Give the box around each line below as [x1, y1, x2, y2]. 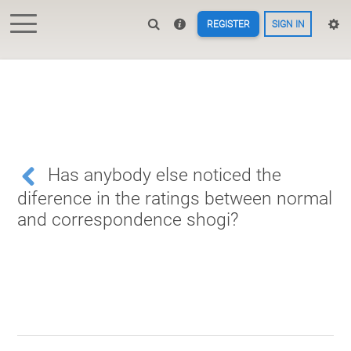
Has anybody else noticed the [47, 165, 281, 186]
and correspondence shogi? [16, 208, 238, 230]
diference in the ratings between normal [16, 187, 332, 209]
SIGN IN [271, 18, 305, 30]
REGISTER [207, 18, 251, 30]
